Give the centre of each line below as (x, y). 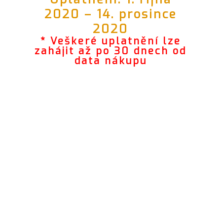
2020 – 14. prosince (110, 14)
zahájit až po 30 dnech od (110, 51)
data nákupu (110, 61)
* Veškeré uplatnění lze (110, 41)
